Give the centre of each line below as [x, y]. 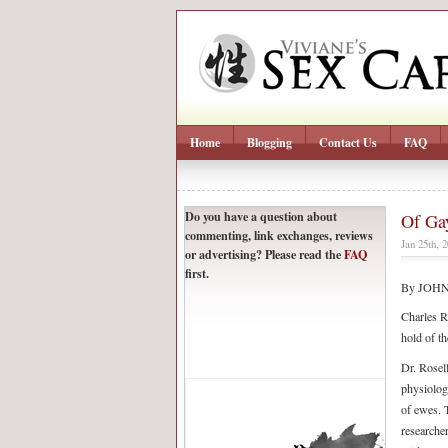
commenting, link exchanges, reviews [279, 235]
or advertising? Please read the [264, 254]
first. [197, 273]
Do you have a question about [261, 216]
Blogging [269, 142]
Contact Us [348, 142]
